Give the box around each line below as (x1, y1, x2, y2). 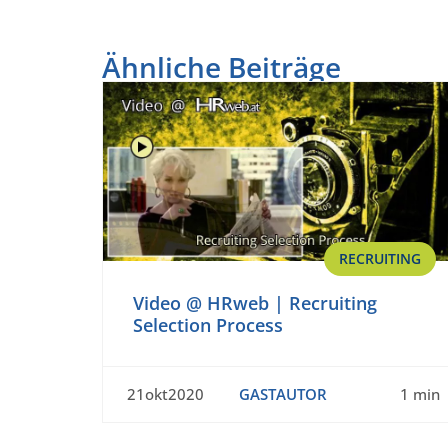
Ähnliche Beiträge (102, 48, 341, 87)
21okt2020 (127, 384, 204, 405)
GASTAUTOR (238, 384, 327, 405)
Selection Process (133, 313, 283, 338)
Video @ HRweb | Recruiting (133, 291, 377, 316)
